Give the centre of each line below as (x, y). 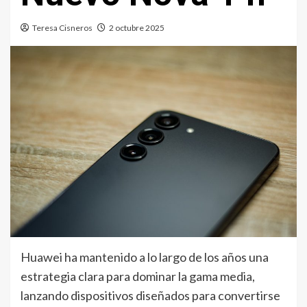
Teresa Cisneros (62, 28)
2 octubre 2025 (137, 28)
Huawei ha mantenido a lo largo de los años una (145, 257)
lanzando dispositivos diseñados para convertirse (150, 295)
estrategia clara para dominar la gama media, (138, 276)
